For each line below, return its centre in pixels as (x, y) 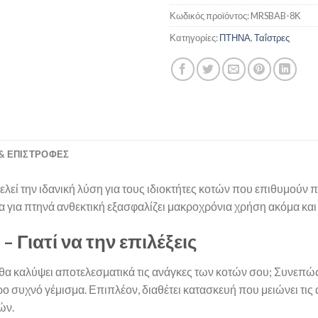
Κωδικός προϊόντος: (210, 16)
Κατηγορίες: (194, 38)
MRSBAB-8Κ (276, 16)
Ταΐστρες (272, 38)
